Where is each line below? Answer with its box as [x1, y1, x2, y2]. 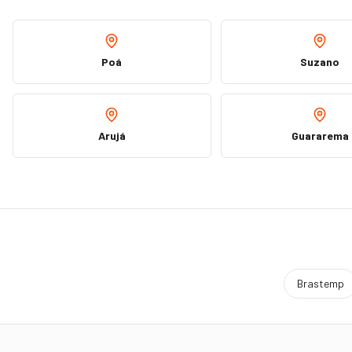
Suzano [300, 55, 340, 68]
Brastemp [297, 277, 344, 290]
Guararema [291, 129, 349, 142]
